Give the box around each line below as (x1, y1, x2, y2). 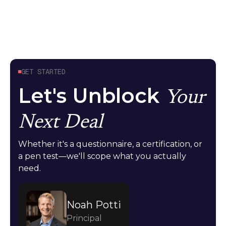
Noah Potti (67, 198, 121, 211)
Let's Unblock (18, 83, 165, 108)
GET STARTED (21, 67, 66, 76)
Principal (67, 213, 102, 223)
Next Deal (18, 112, 103, 133)
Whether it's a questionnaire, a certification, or (18, 139, 202, 149)
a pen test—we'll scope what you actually (18, 151, 186, 161)
